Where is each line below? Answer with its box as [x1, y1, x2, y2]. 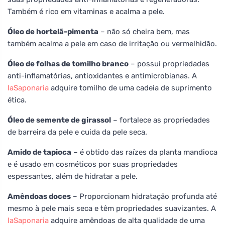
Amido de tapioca [8, 147, 71, 157]
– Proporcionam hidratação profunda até [71, 191, 217, 201]
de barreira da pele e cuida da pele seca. [8, 127, 147, 137]
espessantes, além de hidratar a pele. [8, 171, 138, 181]
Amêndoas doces [8, 191, 71, 201]
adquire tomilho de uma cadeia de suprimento [49, 83, 212, 92]
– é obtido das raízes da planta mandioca [71, 147, 217, 157]
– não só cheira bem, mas [98, 27, 190, 36]
